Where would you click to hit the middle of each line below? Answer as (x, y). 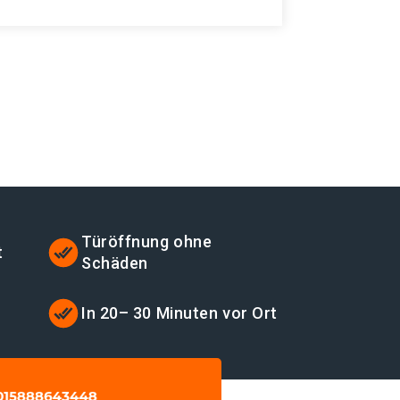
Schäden (115, 263)
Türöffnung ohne (147, 242)
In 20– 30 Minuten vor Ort (179, 313)
